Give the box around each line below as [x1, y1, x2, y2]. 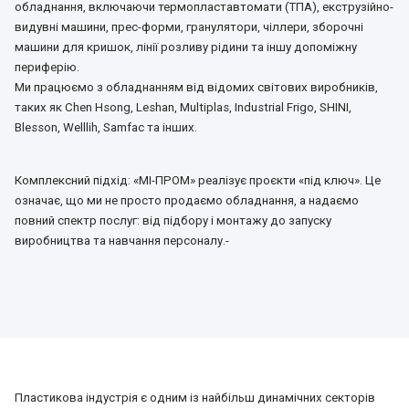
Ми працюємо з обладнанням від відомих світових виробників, [15, 80, 378, 95]
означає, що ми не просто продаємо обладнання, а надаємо [15, 193, 359, 207]
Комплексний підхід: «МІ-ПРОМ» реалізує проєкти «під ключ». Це [15, 173, 381, 187]
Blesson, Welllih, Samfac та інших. [15, 121, 197, 135]
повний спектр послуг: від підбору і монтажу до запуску [15, 213, 331, 227]
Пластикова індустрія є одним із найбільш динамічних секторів [15, 390, 375, 404]
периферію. [15, 60, 79, 75]
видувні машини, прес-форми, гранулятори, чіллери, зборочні [15, 20, 363, 35]
